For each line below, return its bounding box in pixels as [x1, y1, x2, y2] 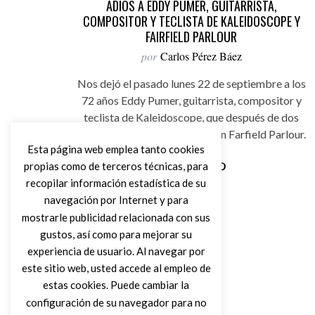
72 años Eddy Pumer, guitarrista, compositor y [81, 94, 302, 107]
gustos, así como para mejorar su [40, 227, 192, 240]
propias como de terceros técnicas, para [24, 159, 208, 172]
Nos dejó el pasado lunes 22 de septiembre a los [77, 77, 306, 90]
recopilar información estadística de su [26, 176, 206, 190]
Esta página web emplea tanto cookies [27, 142, 205, 155]
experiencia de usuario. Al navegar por [27, 244, 205, 257]
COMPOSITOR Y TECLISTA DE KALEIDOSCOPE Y [82, 12, 300, 30]
